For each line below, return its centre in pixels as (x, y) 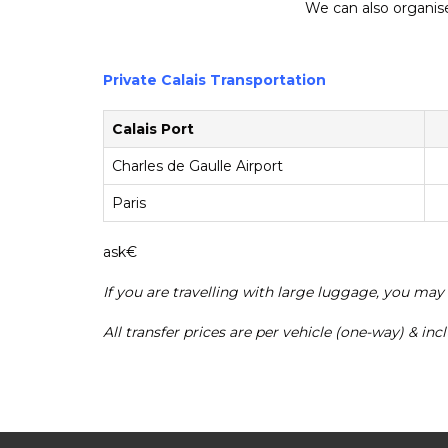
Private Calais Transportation (214, 80)
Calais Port (153, 129)
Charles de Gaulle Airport (197, 166)
